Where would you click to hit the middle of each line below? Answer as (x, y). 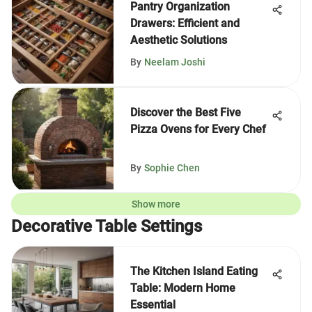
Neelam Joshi (175, 62)
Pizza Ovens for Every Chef (198, 129)
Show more (156, 204)
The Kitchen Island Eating (194, 271)
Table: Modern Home (183, 288)
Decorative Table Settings (107, 226)
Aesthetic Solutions (179, 40)
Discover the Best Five (186, 112)
